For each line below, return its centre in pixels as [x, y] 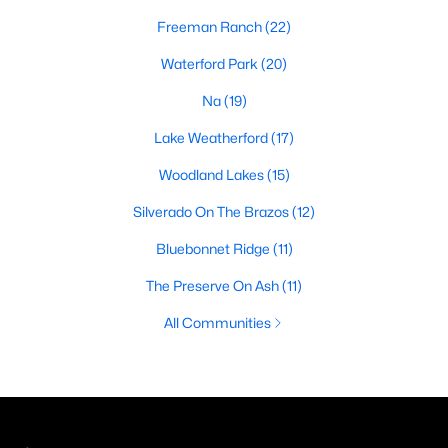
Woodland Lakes [212, 174]
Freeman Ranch [211, 26]
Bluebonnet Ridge [214, 248]
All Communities [217, 322]
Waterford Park [211, 63]
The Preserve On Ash [214, 285]
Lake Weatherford [212, 137]
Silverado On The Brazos [212, 211]
